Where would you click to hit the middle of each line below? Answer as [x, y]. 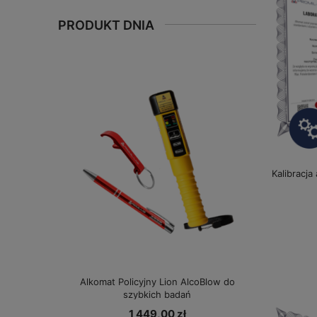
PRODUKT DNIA [106, 25]
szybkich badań [157, 295]
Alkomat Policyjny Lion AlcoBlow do [157, 282]
